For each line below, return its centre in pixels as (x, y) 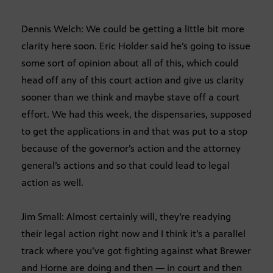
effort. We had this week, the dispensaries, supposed (136, 114)
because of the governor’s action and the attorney (131, 148)
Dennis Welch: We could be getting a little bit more (133, 29)
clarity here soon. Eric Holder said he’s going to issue (136, 46)
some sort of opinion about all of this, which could (130, 63)
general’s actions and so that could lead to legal (126, 165)
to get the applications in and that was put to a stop (134, 131)
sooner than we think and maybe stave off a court (130, 97)
